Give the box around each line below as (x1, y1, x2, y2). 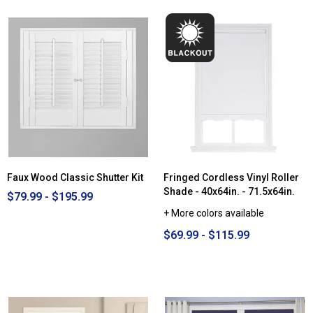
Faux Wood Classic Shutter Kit (7, 172, 143, 184)
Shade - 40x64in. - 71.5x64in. (163, 186, 295, 198)
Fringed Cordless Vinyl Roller (163, 172, 299, 184)
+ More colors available (163, 208, 264, 219)
